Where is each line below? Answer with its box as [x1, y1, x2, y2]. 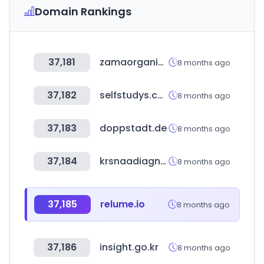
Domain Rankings [35, 4, 131, 19]
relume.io [100, 197, 145, 211]
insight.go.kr [100, 240, 159, 254]
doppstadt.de [100, 121, 167, 135]
